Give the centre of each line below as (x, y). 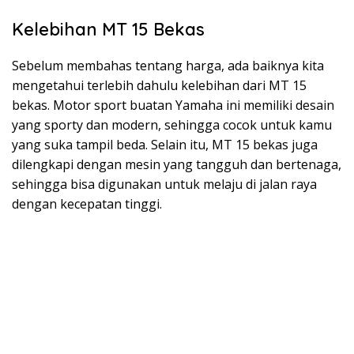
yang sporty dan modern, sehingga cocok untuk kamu (172, 124)
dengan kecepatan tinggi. (87, 203)
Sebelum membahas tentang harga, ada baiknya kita (168, 65)
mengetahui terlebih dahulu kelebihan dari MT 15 (159, 85)
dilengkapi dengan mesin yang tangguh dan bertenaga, (177, 164)
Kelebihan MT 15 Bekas (108, 29)
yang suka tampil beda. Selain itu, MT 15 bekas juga (165, 144)
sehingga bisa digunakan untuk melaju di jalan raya (164, 184)
